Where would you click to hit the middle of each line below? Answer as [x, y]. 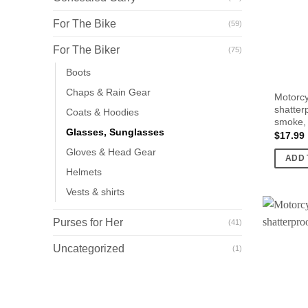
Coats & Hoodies [102, 112]
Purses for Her [88, 223]
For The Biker [86, 50]
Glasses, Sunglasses [115, 132]
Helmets [84, 172]
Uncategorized [89, 249]
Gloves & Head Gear [111, 152]
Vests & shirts [95, 192]
